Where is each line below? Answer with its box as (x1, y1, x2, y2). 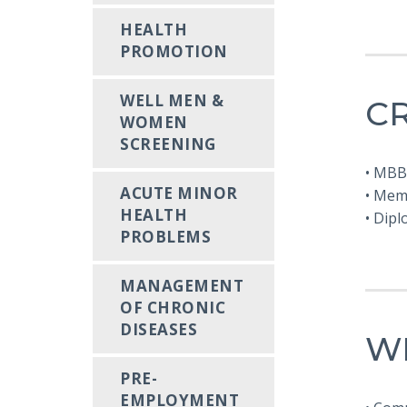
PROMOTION (120, 41, 228, 62)
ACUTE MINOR (120, 183, 238, 203)
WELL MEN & (120, 90, 224, 111)
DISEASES (120, 319, 198, 340)
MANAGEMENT (120, 275, 244, 296)
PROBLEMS (120, 226, 212, 247)
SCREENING (120, 134, 216, 154)
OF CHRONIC (120, 297, 226, 318)
